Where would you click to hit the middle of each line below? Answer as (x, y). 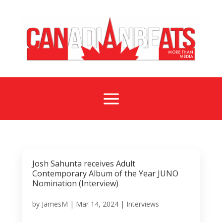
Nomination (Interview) (75, 183)
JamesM (55, 204)
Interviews (142, 204)
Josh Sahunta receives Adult (83, 163)
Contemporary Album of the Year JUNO (105, 173)
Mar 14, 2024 (97, 204)
